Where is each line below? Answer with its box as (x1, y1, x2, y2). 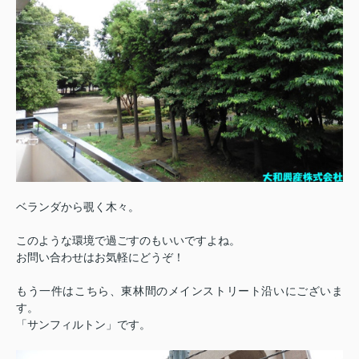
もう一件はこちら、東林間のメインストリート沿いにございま (16, 284, 343, 297)
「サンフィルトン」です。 (16, 318, 151, 331)
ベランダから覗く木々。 (16, 200, 139, 213)
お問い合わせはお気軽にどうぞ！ (16, 251, 184, 264)
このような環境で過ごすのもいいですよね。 (16, 234, 240, 247)
